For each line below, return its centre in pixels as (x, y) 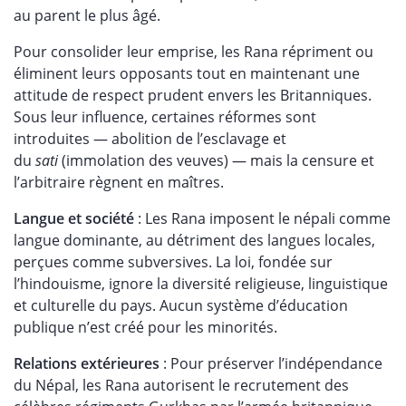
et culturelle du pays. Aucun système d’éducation (181, 305)
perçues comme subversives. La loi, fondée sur (173, 262)
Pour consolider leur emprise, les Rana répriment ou (193, 52)
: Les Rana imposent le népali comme (262, 218)
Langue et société (74, 218)
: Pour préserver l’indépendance (271, 363)
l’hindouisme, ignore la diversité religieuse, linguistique (201, 284)
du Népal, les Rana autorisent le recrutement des (181, 385)
